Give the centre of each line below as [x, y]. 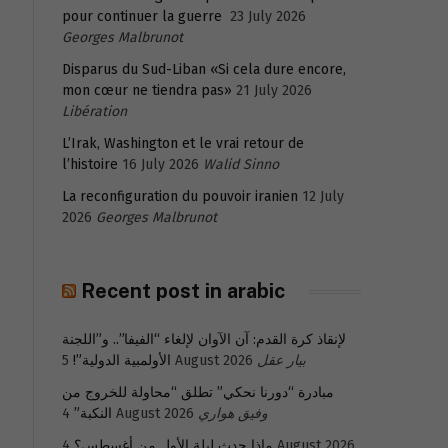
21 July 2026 [274, 90]
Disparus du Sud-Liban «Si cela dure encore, [204, 69]
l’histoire [90, 164]
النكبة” [93, 413]
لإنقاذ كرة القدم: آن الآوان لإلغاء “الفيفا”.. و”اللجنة [204, 339]
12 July [323, 196]
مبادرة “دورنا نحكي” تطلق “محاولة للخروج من [198, 392]
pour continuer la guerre [144, 16]
